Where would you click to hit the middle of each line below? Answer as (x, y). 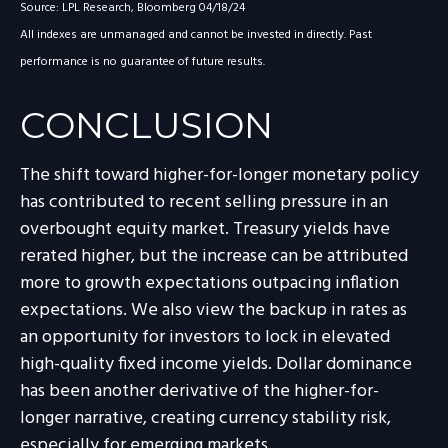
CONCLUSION (146, 125)
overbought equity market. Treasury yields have (205, 230)
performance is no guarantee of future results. (142, 62)
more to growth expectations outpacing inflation (209, 284)
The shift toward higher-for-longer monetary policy (219, 176)
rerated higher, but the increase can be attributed (214, 257)
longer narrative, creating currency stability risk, (205, 419)
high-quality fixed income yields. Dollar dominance (216, 365)
